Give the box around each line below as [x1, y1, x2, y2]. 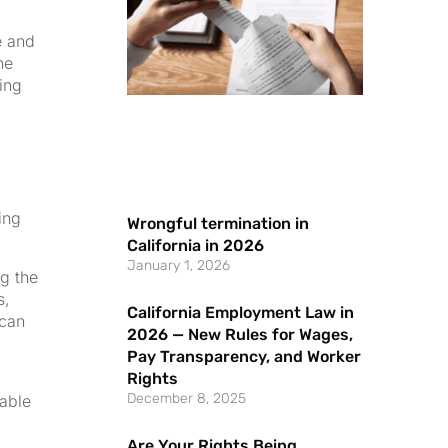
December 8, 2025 [127, 389, 247, 407]
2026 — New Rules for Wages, [127, 324, 354, 344]
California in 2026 [127, 235, 265, 255]
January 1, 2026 [127, 256, 231, 274]
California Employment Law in [127, 302, 355, 322]
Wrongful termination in [127, 213, 310, 233]
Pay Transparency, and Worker [127, 346, 362, 366]
